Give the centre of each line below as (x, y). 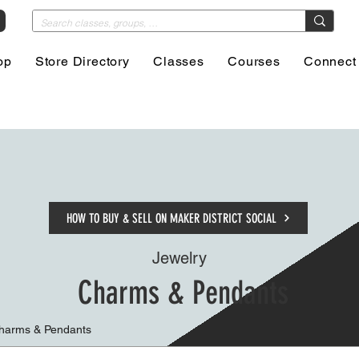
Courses (254, 61)
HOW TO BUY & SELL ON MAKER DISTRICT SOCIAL (171, 218)
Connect (330, 61)
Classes (179, 61)
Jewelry (179, 258)
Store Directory (82, 61)
